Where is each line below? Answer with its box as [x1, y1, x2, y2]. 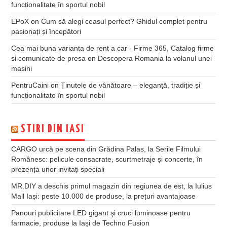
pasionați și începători [11, 27, 82, 35]
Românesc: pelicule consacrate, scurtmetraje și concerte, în [11, 155, 203, 163]
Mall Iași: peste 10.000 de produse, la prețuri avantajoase [11, 192, 196, 200]
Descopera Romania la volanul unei [98, 54, 212, 62]
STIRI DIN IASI [21, 123, 85, 135]
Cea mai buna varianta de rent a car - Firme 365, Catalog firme [11, 44, 214, 52]
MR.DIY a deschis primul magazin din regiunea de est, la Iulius [11, 181, 212, 190]
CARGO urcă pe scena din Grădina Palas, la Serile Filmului [11, 144, 201, 153]
